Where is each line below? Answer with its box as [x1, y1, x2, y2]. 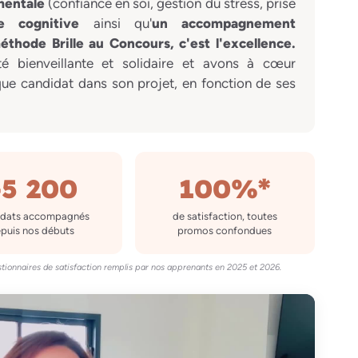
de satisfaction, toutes [172, 210, 277, 223]
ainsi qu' [79, 15, 152, 32]
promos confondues [177, 225, 272, 237]
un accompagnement [151, 15, 296, 32]
